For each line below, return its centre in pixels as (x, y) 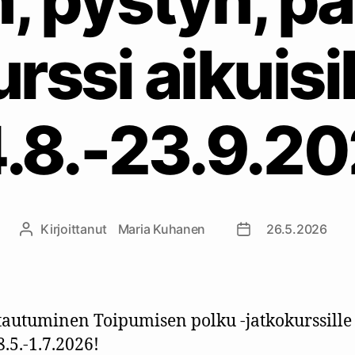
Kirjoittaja (54, 230)
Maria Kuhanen (162, 229)
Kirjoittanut (75, 229)
